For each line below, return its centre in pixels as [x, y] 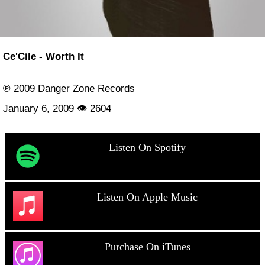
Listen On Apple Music [147, 197]
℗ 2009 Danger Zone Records [69, 88]
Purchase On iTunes [147, 246]
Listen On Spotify [147, 148]
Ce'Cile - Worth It [43, 56]
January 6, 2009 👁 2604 [57, 108]
